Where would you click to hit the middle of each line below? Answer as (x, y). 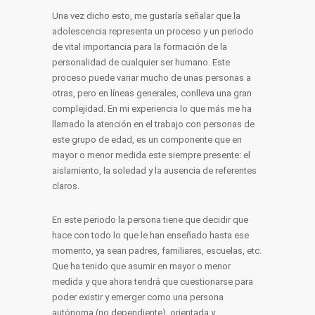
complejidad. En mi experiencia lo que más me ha (152, 109)
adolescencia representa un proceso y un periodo (153, 31)
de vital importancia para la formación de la (140, 47)
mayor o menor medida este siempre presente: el (151, 155)
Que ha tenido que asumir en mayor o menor (141, 266)
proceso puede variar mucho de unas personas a (152, 78)
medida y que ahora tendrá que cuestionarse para (153, 282)
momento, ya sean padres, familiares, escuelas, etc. (157, 251)
